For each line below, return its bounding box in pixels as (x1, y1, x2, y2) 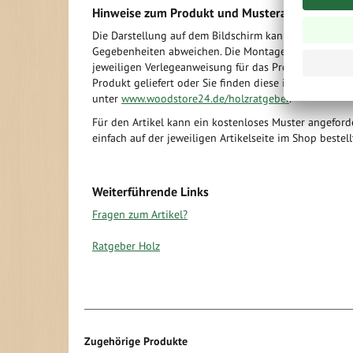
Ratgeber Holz (92, 239, 160, 253)
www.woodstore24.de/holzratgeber (121, 91, 289, 106)
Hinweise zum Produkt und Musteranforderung (92, 5, 349, 20)
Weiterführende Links (92, 184, 209, 199)
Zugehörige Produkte (84, 334, 188, 348)
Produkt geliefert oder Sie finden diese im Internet (92, 76, 336, 90)
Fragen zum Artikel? (92, 207, 188, 221)
